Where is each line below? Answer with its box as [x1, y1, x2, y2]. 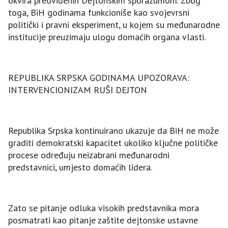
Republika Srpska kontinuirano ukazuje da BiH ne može [8, 125, 219, 137]
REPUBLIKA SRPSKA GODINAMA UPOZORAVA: [8, 72, 189, 84]
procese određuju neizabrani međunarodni [8, 149, 169, 161]
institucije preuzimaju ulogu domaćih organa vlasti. [8, 31, 206, 43]
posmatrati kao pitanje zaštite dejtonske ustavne [8, 214, 198, 226]
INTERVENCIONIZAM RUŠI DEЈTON [8, 84, 147, 96]
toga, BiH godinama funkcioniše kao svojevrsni [8, 7, 189, 19]
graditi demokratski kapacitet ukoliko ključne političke [8, 137, 218, 149]
